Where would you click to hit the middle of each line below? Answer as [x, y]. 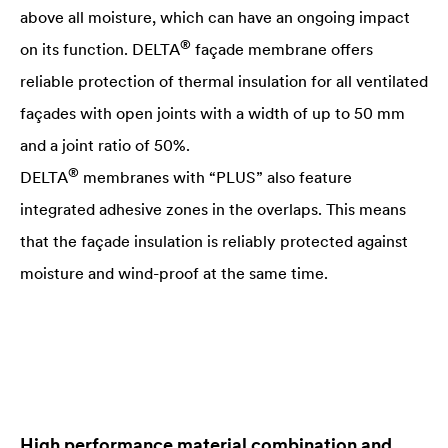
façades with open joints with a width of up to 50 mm [212, 113]
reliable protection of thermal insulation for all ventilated [224, 81]
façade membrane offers [282, 49]
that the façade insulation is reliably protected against [214, 241]
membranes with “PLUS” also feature [215, 177]
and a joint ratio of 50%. [105, 145]
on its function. [76, 49]
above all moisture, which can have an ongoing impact [215, 17]
